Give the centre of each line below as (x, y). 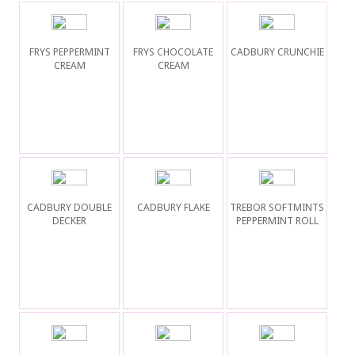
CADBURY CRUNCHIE (277, 52)
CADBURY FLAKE (173, 207)
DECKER (70, 220)
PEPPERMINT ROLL (277, 220)
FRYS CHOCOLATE (174, 52)
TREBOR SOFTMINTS (277, 207)
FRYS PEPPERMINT (69, 52)
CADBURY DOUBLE (70, 207)
